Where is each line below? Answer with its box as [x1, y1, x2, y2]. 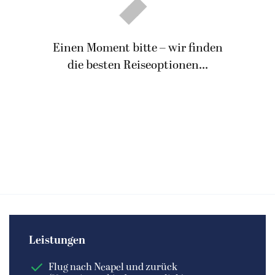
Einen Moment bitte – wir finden [52, 41, 223, 55]
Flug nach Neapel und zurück [48, 261, 177, 273]
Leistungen [29, 234, 85, 247]
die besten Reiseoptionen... [67, 58, 208, 72]
